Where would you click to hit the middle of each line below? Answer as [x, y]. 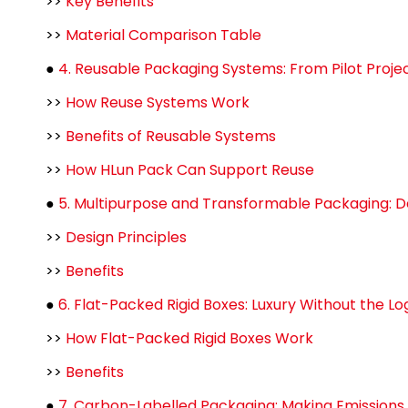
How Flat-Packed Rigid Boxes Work [189, 338]
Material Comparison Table [163, 35]
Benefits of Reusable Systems [171, 136]
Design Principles [126, 237]
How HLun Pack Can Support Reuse [190, 170]
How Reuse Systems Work [158, 102]
